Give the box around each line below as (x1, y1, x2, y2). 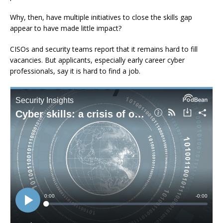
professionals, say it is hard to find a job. (10, 66, 140, 76)
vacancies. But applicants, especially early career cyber (10, 55, 185, 65)
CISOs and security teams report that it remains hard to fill (10, 44, 198, 54)
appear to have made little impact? (10, 23, 121, 33)
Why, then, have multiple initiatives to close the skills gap (10, 12, 192, 22)
